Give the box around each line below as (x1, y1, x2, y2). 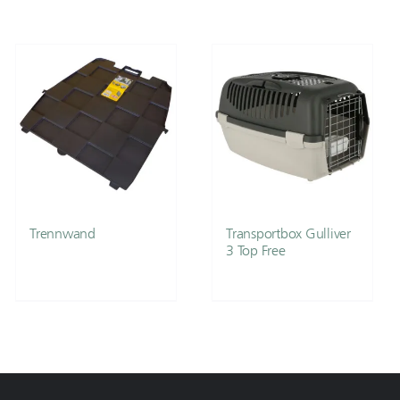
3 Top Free (226, 242, 286, 260)
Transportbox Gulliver (226, 225, 352, 243)
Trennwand (29, 225, 96, 243)
